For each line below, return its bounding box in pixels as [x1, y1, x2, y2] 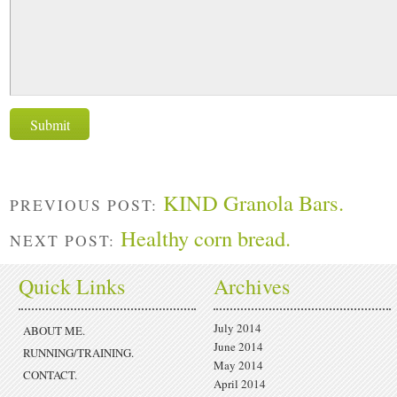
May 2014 [214, 356, 263, 373]
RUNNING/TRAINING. [23, 344, 134, 361]
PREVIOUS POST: [10, 194, 163, 216]
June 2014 [214, 338, 263, 354]
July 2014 [214, 319, 261, 336]
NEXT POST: [10, 229, 121, 251]
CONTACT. [23, 366, 77, 383]
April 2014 [214, 375, 266, 392]
